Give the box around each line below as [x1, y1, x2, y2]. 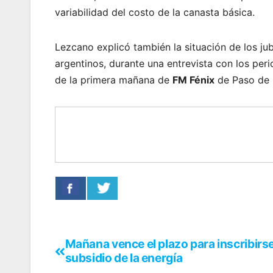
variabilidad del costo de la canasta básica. [55, 6, 255, 19]
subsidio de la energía [65, 250, 183, 266]
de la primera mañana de [55, 74, 172, 87]
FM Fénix [172, 74, 214, 87]
